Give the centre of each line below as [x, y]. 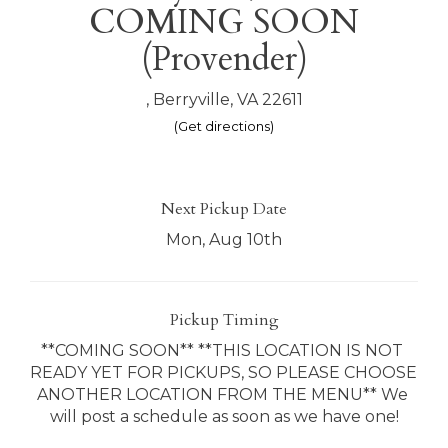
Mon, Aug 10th [224, 239]
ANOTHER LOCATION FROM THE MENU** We [222, 394]
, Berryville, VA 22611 [224, 99]
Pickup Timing [224, 319]
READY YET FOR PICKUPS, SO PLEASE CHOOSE [223, 372]
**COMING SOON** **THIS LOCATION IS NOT [222, 350]
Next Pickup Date [224, 208]
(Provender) [224, 58]
